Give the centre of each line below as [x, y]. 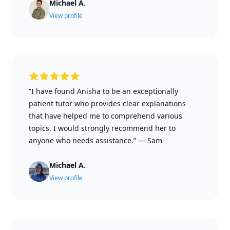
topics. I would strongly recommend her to [102, 128]
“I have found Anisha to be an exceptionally [103, 91]
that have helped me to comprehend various [106, 116]
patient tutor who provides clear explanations [107, 103]
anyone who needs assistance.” [82, 140]
